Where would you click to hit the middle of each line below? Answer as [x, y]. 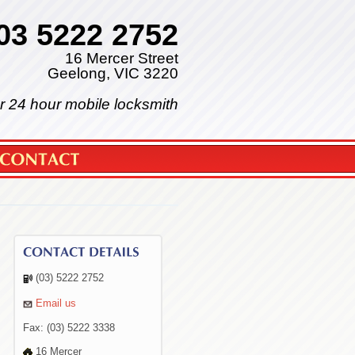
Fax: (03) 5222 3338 [69, 327]
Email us [56, 303]
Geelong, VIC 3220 [113, 73]
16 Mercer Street [120, 58]
